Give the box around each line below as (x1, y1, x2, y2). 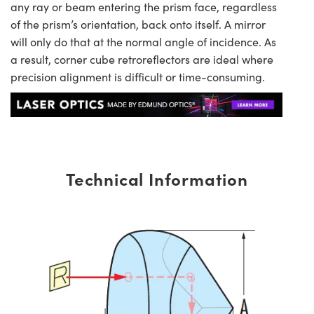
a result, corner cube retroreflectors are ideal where (11, 51, 273, 67)
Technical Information (66, 167, 248, 191)
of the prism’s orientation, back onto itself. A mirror (11, 16, 266, 32)
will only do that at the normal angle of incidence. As (11, 34, 276, 49)
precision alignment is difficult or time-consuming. (11, 69, 269, 84)
